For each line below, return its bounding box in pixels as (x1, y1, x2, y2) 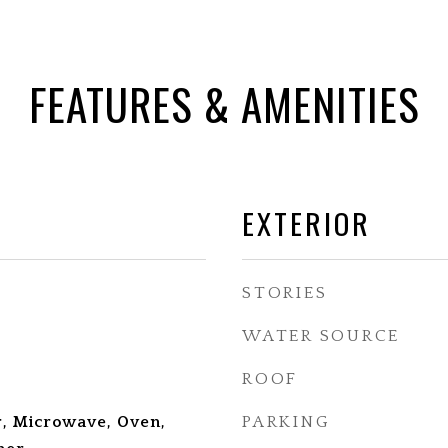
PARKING (242, 413, 331, 431)
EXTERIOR (242, 201, 371, 244)
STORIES (242, 284, 328, 302)
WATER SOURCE (242, 327, 400, 345)
